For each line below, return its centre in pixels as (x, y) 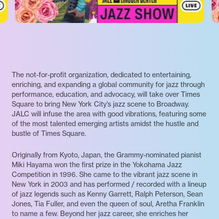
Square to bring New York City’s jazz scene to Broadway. (100, 104)
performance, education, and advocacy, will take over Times (106, 94)
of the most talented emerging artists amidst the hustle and (105, 123)
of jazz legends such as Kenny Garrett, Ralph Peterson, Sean (107, 194)
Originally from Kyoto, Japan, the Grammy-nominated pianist (107, 154)
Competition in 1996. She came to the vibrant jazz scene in (105, 174)
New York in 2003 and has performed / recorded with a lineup (109, 184)
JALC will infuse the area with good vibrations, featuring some (109, 113)
